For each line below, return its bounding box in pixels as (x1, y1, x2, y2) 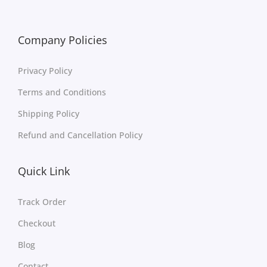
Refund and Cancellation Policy (18, 129, 142, 141)
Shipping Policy (18, 107, 79, 119)
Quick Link (18, 163, 70, 178)
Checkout (18, 217, 55, 229)
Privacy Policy (18, 64, 72, 76)
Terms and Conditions (18, 86, 106, 98)
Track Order (18, 195, 66, 207)
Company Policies (18, 32, 107, 47)
